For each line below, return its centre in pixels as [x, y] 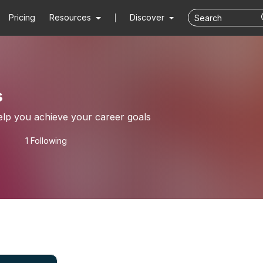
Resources [70, 17]
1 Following [46, 141]
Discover [148, 17]
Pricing [22, 17]
